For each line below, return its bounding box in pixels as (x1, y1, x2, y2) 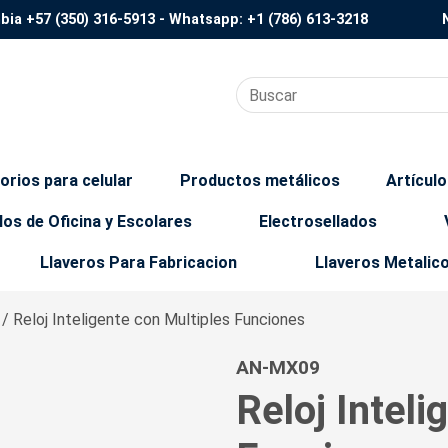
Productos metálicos (179, 171, 340, 190)
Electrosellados (259, 212, 378, 231)
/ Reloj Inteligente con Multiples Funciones (2, 310, 305, 329)
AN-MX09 (236, 356, 320, 379)
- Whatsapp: (155, 11, 247, 28)
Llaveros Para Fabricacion (40, 253, 237, 272)
